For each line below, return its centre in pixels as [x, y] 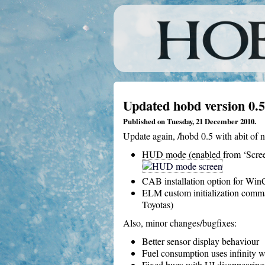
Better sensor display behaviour [201, 241]
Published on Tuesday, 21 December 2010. [190, 122]
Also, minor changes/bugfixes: [180, 223]
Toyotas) [158, 204]
